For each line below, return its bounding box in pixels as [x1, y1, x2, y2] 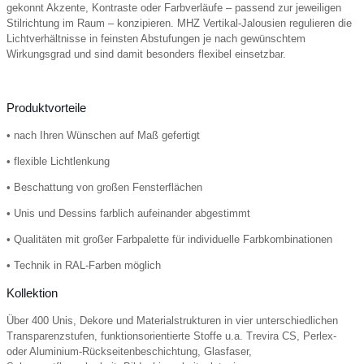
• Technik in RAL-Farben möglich [6, 258, 161, 271]
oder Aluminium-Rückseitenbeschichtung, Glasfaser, [6, 344, 252, 357]
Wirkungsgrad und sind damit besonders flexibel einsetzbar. [6, 47, 286, 60]
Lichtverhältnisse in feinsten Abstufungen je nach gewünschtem [6, 32, 305, 45]
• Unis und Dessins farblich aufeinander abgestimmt [6, 206, 250, 219]
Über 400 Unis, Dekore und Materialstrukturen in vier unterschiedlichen [6, 314, 338, 327]
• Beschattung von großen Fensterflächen [6, 180, 202, 193]
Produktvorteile [6, 100, 86, 115]
